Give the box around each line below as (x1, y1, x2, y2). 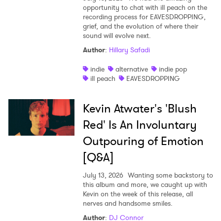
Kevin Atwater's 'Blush (82, 100, 197, 117)
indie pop (158, 64, 187, 74)
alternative (115, 64, 148, 74)
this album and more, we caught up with (82, 179, 207, 189)
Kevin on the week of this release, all (82, 188, 193, 199)
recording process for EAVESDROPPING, (82, 11, 206, 22)
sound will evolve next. (82, 30, 151, 40)
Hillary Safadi (109, 44, 150, 55)
